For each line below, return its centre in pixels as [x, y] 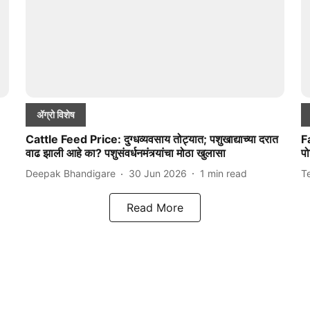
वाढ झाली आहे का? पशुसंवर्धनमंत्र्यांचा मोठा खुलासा [125, 153]
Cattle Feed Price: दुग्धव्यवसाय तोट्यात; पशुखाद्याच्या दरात [152, 139]
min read [227, 174]
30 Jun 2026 [157, 174]
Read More [155, 207]
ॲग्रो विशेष [55, 114]
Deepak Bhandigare [70, 174]
